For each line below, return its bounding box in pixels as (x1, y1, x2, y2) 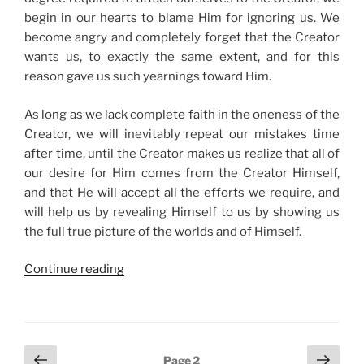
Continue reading (24, 262, 124, 277)
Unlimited (123, 319, 180, 335)
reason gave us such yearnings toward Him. (24, 69, 271, 84)
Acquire (123, 300, 168, 315)
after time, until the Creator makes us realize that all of (24, 145, 340, 161)
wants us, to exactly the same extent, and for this (24, 50, 340, 65)
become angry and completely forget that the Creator (24, 30, 340, 45)
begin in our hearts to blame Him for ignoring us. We (24, 11, 340, 26)
